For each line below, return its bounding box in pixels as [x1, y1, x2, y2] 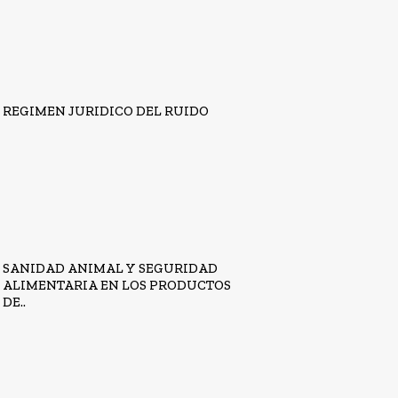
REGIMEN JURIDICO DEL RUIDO [3, 102, 210, 119]
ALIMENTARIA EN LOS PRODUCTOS [3, 277, 232, 294]
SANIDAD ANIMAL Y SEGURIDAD [3, 260, 219, 277]
